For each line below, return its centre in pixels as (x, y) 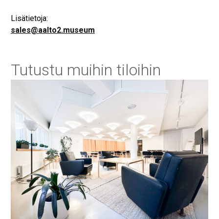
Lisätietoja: (29, 18)
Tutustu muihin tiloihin (86, 70)
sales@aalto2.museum (53, 30)
